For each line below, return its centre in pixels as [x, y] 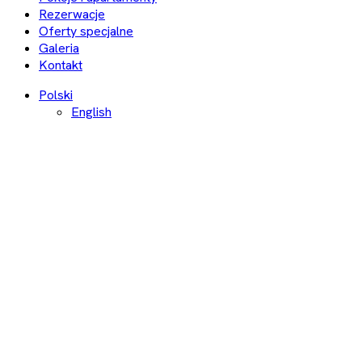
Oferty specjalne [86, 31]
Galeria [59, 48]
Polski [56, 95]
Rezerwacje [72, 14]
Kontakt [61, 65]
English [91, 112]
